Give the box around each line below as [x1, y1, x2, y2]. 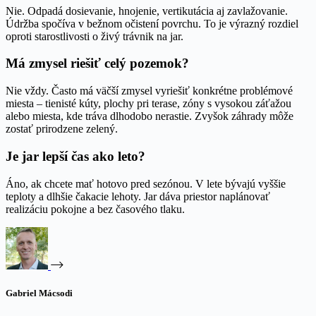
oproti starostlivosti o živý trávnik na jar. [6, 30, 183, 42]
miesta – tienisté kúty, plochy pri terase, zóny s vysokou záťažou [6, 97, 291, 110]
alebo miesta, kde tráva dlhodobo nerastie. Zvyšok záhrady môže [6, 110, 293, 123]
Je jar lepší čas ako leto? [6, 148, 145, 164]
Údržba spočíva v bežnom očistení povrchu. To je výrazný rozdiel [6, 17, 298, 30]
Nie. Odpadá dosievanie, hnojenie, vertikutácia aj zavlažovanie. [6, 4, 288, 17]
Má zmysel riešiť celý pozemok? [6, 56, 189, 71]
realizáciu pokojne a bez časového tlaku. [6, 202, 185, 215]
